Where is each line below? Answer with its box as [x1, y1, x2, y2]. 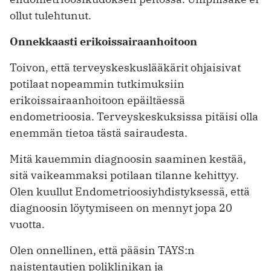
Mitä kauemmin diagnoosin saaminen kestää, [10, 152, 246, 166]
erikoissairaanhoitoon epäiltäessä [10, 93, 185, 108]
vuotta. [10, 217, 45, 232]
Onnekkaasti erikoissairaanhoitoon [10, 34, 197, 49]
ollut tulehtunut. [10, 8, 91, 23]
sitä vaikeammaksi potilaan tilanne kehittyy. [10, 168, 239, 183]
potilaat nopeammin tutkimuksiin [10, 77, 184, 91]
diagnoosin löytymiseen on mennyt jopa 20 [10, 201, 232, 215]
